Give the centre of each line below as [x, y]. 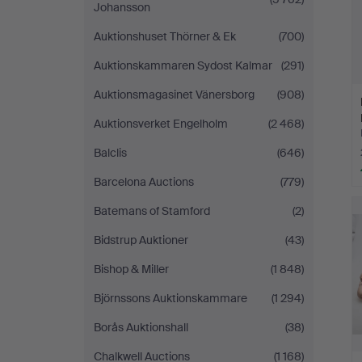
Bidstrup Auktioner [141, 240]
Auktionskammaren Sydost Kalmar [183, 65]
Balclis [110, 153]
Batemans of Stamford [152, 211]
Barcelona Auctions [144, 182]
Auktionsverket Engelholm [161, 124]
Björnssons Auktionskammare [170, 298]
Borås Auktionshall [141, 327]
